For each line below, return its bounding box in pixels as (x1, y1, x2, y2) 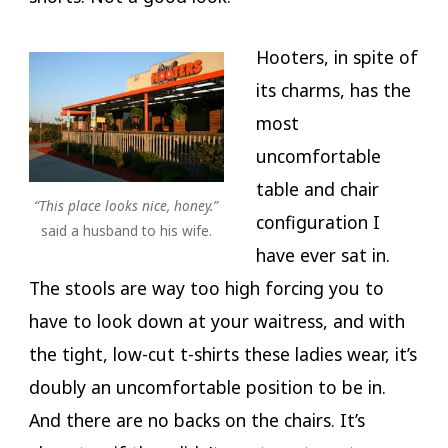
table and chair (255, 177, 379, 202)
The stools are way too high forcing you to (28, 276, 384, 301)
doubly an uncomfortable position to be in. (28, 375, 386, 400)
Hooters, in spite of (255, 45, 418, 70)
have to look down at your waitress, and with (28, 309, 405, 334)
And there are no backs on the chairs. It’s (28, 408, 365, 433)
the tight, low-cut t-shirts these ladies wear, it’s (28, 342, 417, 367)
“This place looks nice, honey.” (34, 195, 219, 215)
